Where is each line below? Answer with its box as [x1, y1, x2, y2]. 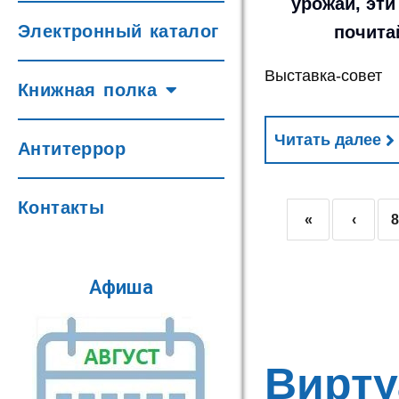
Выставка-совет [265, 67, 383, 85]
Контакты [18, 198, 105, 217]
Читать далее [274, 131, 382, 149]
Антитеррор [18, 139, 126, 159]
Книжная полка [18, 80, 158, 100]
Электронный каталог [18, 21, 219, 41]
